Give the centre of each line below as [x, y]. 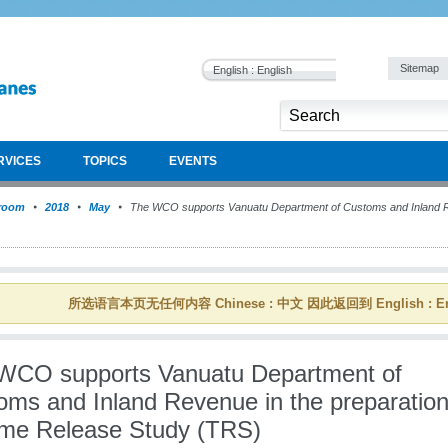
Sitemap [421, 68]
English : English [252, 70]
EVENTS [193, 161]
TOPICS [105, 161]
